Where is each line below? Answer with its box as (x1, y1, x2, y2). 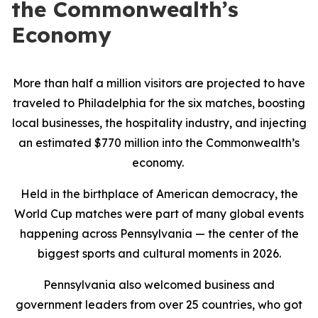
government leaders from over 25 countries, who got (16, 297, 302, 312)
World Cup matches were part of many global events (14, 207, 304, 221)
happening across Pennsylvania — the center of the (19, 226, 299, 241)
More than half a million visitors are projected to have (13, 76, 305, 90)
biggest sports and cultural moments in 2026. (37, 246, 281, 261)
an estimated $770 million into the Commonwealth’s (18, 136, 300, 150)
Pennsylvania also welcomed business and (43, 278, 275, 292)
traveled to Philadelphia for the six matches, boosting (13, 96, 305, 110)
